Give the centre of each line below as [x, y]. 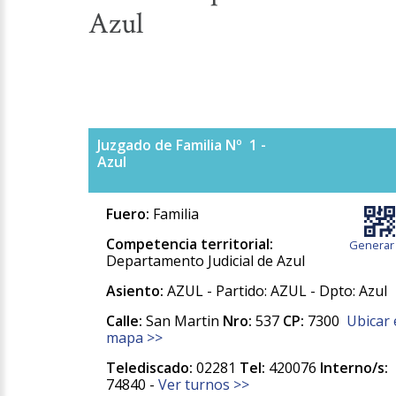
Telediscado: [149, 368]
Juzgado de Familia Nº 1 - [181, 145]
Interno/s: [354, 368]
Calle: [124, 321]
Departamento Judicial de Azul [205, 261]
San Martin [182, 321]
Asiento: [134, 291]
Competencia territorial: [189, 244]
